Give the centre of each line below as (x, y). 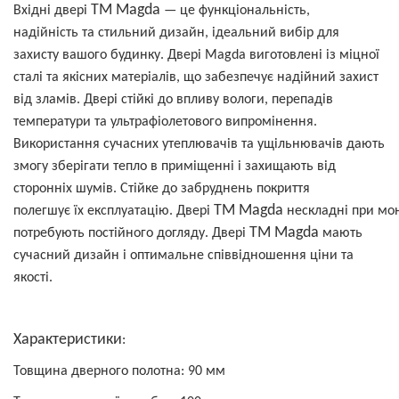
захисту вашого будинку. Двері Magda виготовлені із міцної (196, 55)
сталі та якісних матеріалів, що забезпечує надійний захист (196, 77)
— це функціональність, (235, 11)
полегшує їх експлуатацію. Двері (114, 211)
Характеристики (68, 340)
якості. (33, 278)
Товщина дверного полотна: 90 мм (119, 371)
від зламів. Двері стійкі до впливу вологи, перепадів (173, 100)
